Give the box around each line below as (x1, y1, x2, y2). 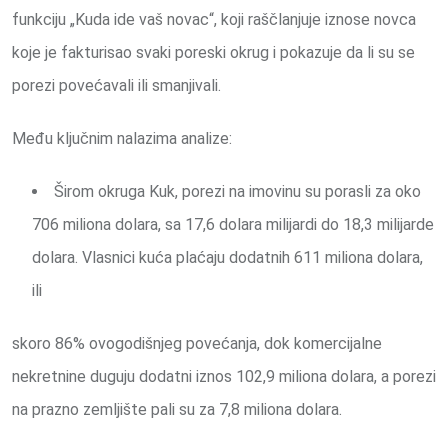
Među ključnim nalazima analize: (12, 129, 232, 149)
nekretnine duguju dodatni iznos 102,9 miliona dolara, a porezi (12, 367, 436, 387)
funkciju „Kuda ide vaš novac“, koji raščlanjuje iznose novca (12, 10, 416, 30)
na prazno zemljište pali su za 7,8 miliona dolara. (12, 400, 342, 420)
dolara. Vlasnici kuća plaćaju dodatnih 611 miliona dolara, (32, 248, 423, 268)
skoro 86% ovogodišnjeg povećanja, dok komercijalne (12, 334, 382, 354)
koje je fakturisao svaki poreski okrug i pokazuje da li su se (12, 43, 415, 63)
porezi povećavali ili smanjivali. (12, 76, 221, 96)
